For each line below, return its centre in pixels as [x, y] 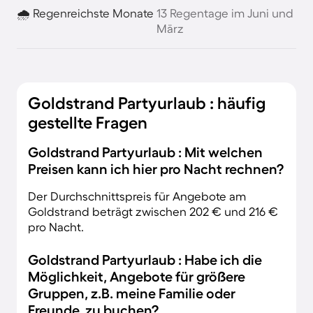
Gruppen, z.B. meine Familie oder [132, 293]
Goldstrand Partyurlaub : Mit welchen [145, 152]
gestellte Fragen [88, 123]
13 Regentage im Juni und [225, 13]
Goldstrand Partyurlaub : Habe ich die [145, 260]
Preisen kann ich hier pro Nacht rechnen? [156, 169]
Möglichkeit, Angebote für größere [137, 277]
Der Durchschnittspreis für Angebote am [137, 196]
